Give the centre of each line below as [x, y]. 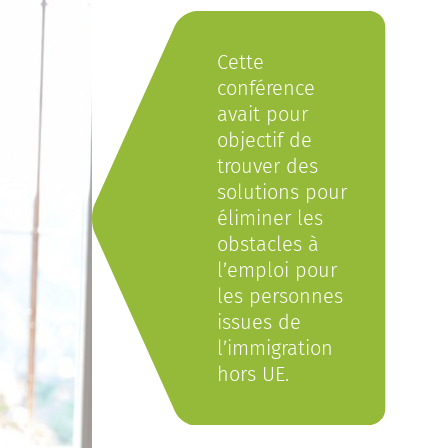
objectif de [264, 140]
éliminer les [270, 218]
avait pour [262, 114]
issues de [259, 322]
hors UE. [253, 374]
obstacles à [268, 244]
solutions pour [282, 192]
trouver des [267, 166]
